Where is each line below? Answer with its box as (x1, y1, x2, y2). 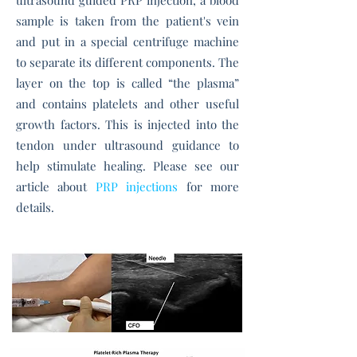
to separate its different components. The (16, 54, 239, 70)
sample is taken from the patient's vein (16, 13, 239, 29)
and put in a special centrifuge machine (16, 33, 239, 49)
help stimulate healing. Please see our (16, 158, 239, 174)
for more (178, 178, 240, 194)
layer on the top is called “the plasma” (16, 75, 239, 91)
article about (16, 178, 88, 194)
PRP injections (95, 178, 178, 194)
